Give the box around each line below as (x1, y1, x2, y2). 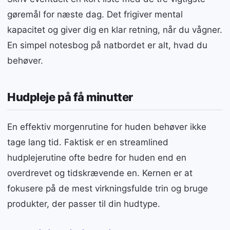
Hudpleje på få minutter (7, 90, 133, 104)
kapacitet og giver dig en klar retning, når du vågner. (7, 25, 222, 35)
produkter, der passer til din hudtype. (7, 198, 160, 209)
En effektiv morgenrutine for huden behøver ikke (7, 121, 206, 132)
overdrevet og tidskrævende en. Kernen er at (7, 167, 193, 178)
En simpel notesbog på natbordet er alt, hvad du (7, 40, 207, 51)
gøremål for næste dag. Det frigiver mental (7, 9, 183, 20)
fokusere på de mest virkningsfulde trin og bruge (7, 183, 208, 194)
